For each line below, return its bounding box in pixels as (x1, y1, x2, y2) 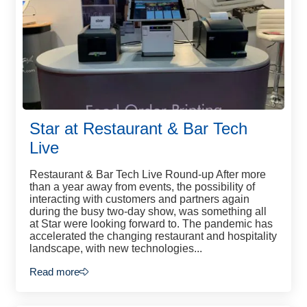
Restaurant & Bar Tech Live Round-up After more (29, 169, 266, 180)
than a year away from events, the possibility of (29, 181, 255, 193)
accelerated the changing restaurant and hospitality (29, 230, 277, 242)
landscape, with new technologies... (29, 243, 202, 254)
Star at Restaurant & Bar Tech (29, 119, 247, 138)
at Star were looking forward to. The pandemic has (29, 218, 273, 230)
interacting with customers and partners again (29, 193, 249, 205)
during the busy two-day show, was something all (29, 206, 267, 217)
